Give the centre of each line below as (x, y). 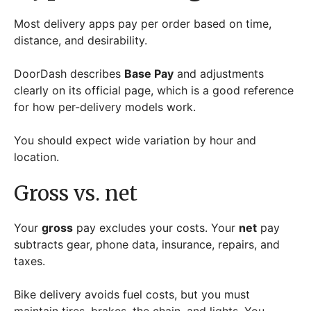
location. (38, 157)
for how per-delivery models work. (107, 107)
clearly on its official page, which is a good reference (154, 90)
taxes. (31, 261)
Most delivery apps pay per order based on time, (143, 23)
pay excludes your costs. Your (156, 227)
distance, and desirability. (82, 40)
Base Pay (149, 73)
